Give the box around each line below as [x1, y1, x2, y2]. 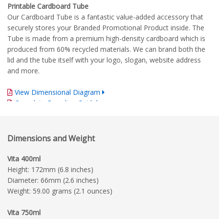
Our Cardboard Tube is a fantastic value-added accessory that [7, 12, 203, 22]
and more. [7, 66, 42, 75]
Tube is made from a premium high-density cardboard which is [7, 33, 205, 43]
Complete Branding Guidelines [15, 98, 110, 108]
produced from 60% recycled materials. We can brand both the [7, 44, 205, 54]
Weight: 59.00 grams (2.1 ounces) [7, 186, 112, 196]
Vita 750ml [7, 207, 41, 217]
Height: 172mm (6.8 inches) [7, 164, 93, 174]
